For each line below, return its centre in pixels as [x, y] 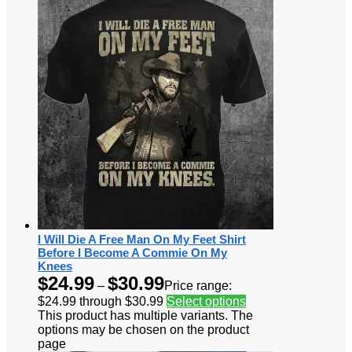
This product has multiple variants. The [145, 315]
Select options [206, 301]
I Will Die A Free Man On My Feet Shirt [142, 239]
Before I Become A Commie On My [132, 252]
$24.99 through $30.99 [101, 301]
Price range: [198, 285]
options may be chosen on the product [143, 329]
